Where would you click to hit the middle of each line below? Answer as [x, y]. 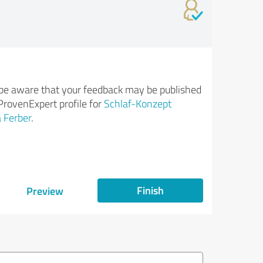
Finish [150, 190]
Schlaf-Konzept [137, 103]
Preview [45, 191]
